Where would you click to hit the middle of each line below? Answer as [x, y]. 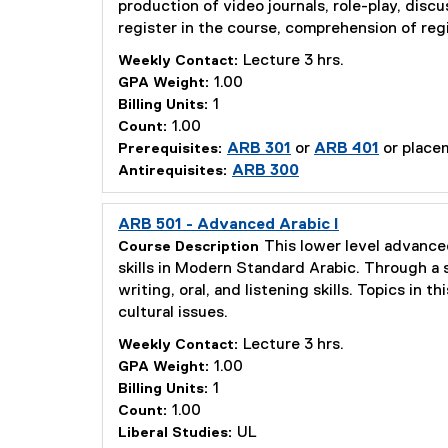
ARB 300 [265, 171]
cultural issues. [173, 313]
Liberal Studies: [175, 433]
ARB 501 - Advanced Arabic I [228, 225]
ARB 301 [259, 149]
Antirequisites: [172, 171]
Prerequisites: [170, 149]
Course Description [188, 247]
